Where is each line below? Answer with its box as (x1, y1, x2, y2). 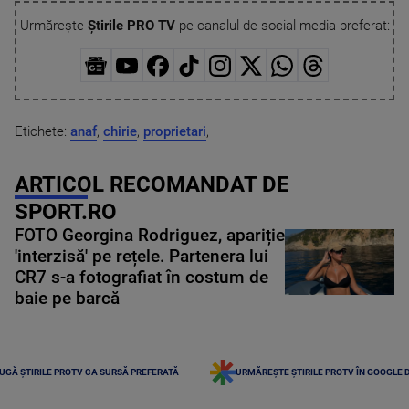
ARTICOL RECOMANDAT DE (15, 171, 289, 197)
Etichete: (15, 122, 70, 140)
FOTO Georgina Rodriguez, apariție (15, 225, 285, 246)
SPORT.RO (15, 198, 117, 225)
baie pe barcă (15, 288, 120, 309)
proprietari (143, 122, 206, 140)
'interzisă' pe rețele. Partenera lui (15, 246, 268, 267)
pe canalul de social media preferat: (174, 17, 390, 34)
